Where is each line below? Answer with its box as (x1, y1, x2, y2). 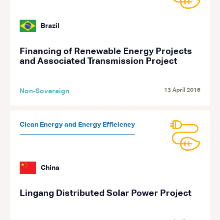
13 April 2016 (164, 87, 200, 93)
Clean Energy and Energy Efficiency (20, 121, 135, 128)
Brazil (41, 22, 60, 29)
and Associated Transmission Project (20, 57, 177, 66)
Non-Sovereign (20, 88, 69, 95)
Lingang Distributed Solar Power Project (20, 189, 192, 198)
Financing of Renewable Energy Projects (20, 47, 192, 56)
